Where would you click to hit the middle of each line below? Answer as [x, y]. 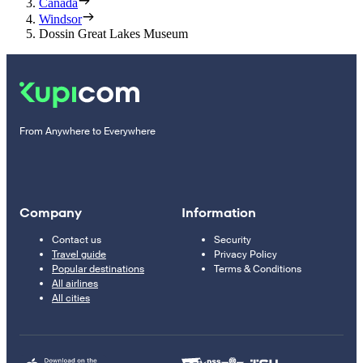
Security [233, 240]
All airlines [75, 284]
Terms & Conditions [258, 269]
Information [219, 213]
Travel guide [79, 255]
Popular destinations [98, 269]
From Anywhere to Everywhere [88, 132]
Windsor [60, 19]
